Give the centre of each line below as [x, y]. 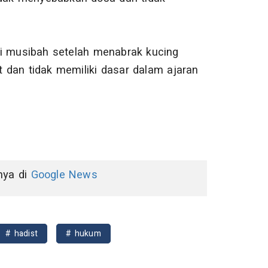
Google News [64, 175]
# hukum [83, 234]
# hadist [22, 234]
